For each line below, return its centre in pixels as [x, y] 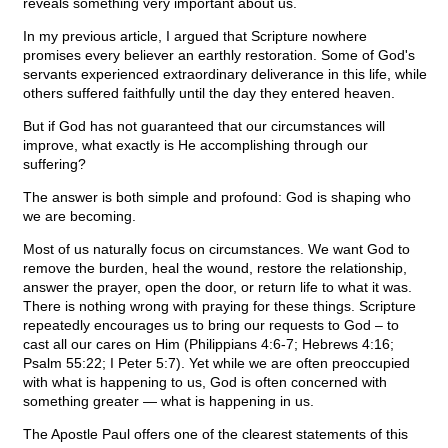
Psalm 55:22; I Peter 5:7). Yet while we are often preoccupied [216, 363]
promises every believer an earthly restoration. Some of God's [219, 55]
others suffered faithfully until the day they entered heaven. [209, 93]
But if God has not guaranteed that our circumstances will [204, 126]
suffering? [54, 164]
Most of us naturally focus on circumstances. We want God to [216, 249]
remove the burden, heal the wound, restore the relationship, [215, 268]
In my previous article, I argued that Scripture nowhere [195, 36]
